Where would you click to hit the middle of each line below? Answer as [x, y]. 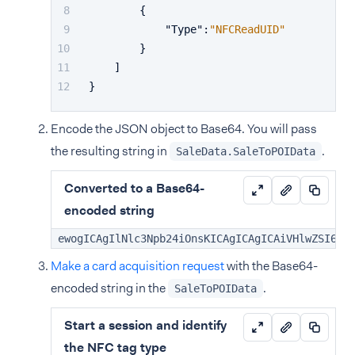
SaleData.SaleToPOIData [246, 151]
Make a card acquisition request [137, 266]
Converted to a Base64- [134, 188]
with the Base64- [271, 266]
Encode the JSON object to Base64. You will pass [184, 129]
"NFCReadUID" [247, 29]
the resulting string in [110, 151]
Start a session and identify [145, 325]
